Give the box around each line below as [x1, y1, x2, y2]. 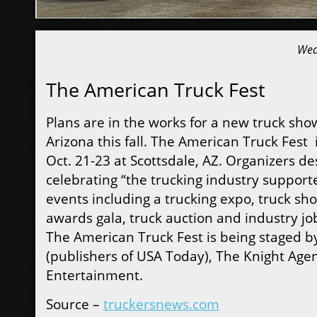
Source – [46, 294, 103, 313]
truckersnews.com [103, 294, 219, 313]
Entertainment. [46, 265, 143, 284]
